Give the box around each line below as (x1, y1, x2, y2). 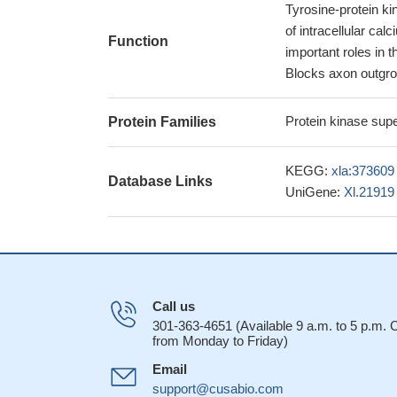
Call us (152, 299, 195, 314)
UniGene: (285, 184, 344, 199)
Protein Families (108, 114, 216, 129)
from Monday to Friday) (152, 333, 288, 348)
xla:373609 (331, 163, 394, 178)
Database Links (108, 174, 213, 189)
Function (108, 34, 168, 49)
